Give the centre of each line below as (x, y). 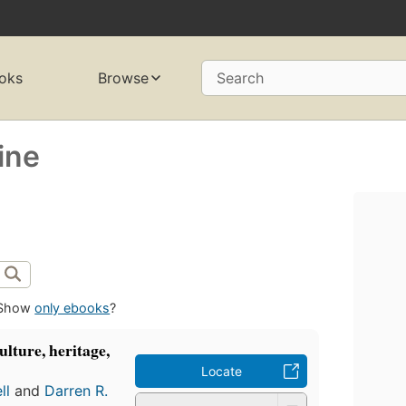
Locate (221, 372)
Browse (123, 78)
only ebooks (72, 308)
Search (240, 78)
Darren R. (77, 391)
